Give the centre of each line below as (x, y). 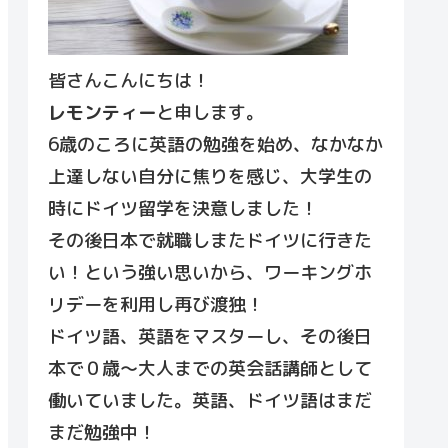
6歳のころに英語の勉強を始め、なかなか (215, 144)
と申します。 (210, 112)
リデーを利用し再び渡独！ (156, 304)
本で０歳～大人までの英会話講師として (210, 368)
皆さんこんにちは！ (129, 80)
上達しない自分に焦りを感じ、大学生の (210, 176)
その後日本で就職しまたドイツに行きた (210, 240)
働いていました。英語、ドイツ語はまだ (210, 400)
